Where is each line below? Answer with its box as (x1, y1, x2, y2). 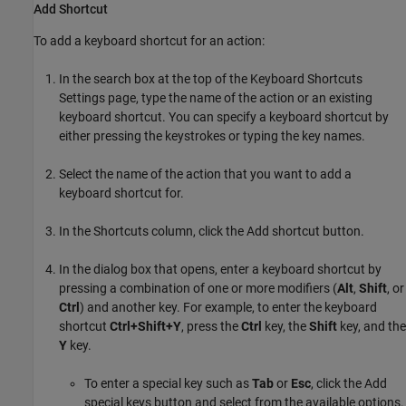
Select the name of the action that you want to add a (59, 167, 352, 182)
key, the (262, 319, 309, 334)
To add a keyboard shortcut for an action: (34, 34, 265, 49)
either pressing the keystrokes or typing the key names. (59, 129, 365, 144)
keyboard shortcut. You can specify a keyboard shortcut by (59, 110, 389, 125)
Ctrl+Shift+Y (110, 319, 181, 334)
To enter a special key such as (84, 376, 252, 391)
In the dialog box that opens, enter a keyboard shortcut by (59, 262, 382, 277)
